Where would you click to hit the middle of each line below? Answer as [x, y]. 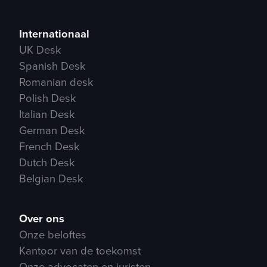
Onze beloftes [53, 235]
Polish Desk [47, 98]
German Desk [52, 130]
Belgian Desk [51, 178]
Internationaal [54, 34]
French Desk [49, 146]
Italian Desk [47, 114]
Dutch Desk [47, 162]
